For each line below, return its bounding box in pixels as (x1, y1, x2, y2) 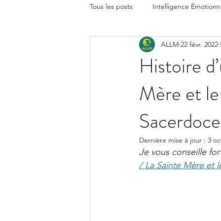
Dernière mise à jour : (139, 136, 208, 145)
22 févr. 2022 (181, 39, 218, 49)
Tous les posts (90, 1, 133, 11)
